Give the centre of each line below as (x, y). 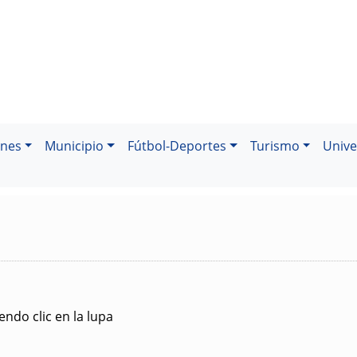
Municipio (75, 146)
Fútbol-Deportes (177, 146)
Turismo (275, 146)
